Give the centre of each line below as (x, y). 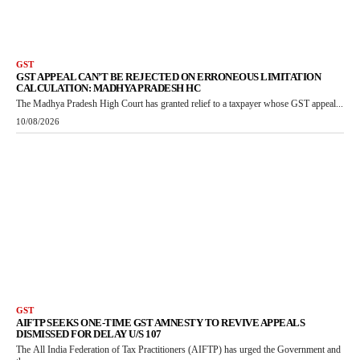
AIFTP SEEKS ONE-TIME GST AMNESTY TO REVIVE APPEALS (160, 322)
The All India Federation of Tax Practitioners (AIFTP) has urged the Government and (178, 349)
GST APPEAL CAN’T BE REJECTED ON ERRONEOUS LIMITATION (168, 77)
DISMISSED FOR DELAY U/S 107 (89, 333)
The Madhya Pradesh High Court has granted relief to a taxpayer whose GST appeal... (180, 104)
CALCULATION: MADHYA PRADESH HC (108, 88)
